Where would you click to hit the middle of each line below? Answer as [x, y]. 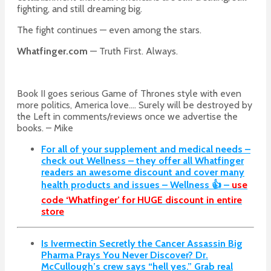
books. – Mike [45, 128]
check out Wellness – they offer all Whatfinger [142, 161]
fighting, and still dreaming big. [80, 9]
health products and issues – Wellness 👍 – [136, 185]
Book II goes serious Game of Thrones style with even [129, 94]
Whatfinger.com [52, 51]
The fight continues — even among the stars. [109, 30]
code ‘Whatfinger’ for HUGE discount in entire [142, 200]
